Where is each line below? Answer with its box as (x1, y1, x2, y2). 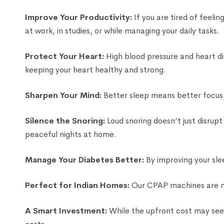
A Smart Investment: (25, 205, 107, 216)
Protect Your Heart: (25, 50, 104, 61)
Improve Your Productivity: (25, 11, 132, 22)
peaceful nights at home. (25, 128, 116, 139)
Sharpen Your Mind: (25, 89, 101, 100)
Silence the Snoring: (25, 115, 105, 126)
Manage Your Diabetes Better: (25, 154, 144, 165)
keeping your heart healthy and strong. (25, 64, 166, 75)
